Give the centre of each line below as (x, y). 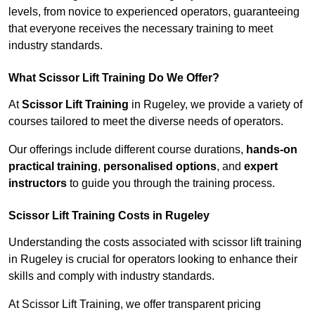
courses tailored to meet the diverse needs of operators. (146, 122)
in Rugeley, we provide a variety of (216, 105)
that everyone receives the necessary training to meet (141, 29)
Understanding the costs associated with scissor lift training (155, 243)
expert (261, 167)
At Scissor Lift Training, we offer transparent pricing (135, 304)
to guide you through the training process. (171, 184)
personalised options (160, 167)
